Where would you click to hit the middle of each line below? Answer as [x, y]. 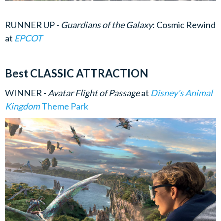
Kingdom [23, 106]
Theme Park [65, 106]
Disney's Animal [182, 92]
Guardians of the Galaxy [107, 24]
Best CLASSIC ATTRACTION [77, 73]
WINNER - [26, 92]
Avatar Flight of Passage [94, 92]
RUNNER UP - [33, 24]
